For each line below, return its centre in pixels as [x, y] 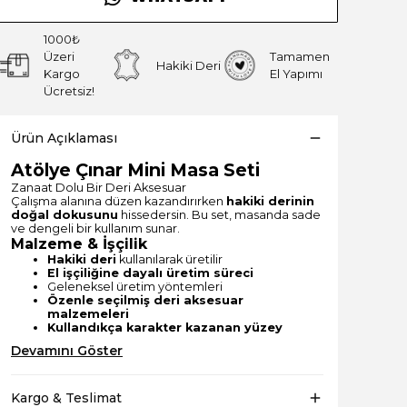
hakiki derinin [270, 201]
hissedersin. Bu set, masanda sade [219, 215]
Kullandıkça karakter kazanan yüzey [165, 328]
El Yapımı [296, 74]
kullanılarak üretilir [169, 259]
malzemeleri [88, 314]
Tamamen [299, 56]
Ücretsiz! [69, 91]
